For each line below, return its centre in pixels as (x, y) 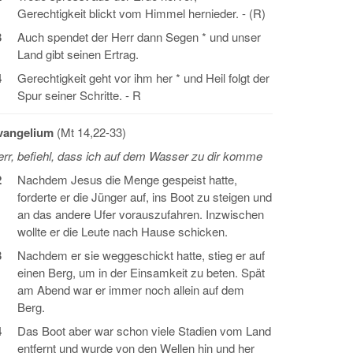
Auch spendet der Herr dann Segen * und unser (139, 37)
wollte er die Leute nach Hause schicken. (123, 231)
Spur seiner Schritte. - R (79, 95)
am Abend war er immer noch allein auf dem (131, 290)
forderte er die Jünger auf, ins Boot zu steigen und (145, 197)
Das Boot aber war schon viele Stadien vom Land (144, 331)
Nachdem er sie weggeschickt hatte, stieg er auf (141, 255)
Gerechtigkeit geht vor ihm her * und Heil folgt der (143, 78)
